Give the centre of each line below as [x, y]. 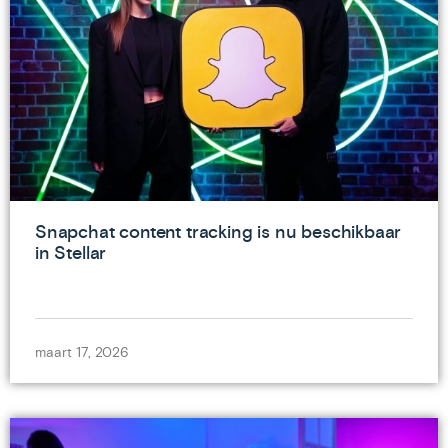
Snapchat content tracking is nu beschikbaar [218, 231]
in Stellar [71, 252]
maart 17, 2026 [82, 351]
